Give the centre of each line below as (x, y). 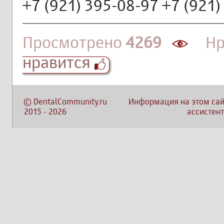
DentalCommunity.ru (70, 101)
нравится (58, 62)
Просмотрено (74, 42)
